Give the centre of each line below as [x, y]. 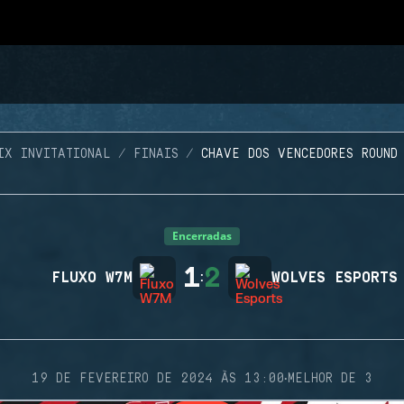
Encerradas [202, 236]
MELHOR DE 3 [330, 379]
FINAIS [156, 154]
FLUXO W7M [92, 278]
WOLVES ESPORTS [335, 278]
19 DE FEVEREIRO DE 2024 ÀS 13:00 [158, 379]
